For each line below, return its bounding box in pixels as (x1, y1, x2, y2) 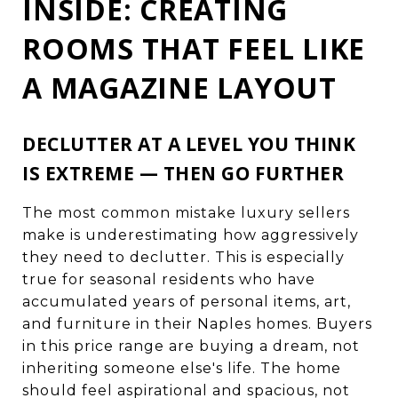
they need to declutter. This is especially (22, 248, 345, 266)
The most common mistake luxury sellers (22, 203, 350, 221)
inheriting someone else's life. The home (22, 359, 341, 377)
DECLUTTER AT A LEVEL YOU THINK (22, 131, 355, 156)
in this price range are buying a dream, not (22, 337, 360, 354)
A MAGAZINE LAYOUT (22, 68, 337, 107)
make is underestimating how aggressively (22, 226, 359, 243)
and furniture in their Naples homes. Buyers (22, 314, 372, 332)
